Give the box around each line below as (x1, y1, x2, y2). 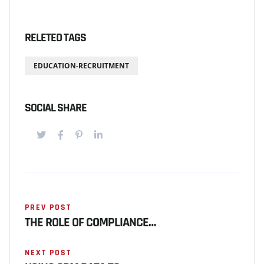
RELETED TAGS (25, 30, 86, 45)
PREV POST (25, 202, 71, 213)
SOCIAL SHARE (25, 100, 87, 115)
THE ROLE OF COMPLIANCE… (25, 214, 156, 231)
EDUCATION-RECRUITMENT (34, 61, 129, 71)
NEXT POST (25, 247, 71, 258)
